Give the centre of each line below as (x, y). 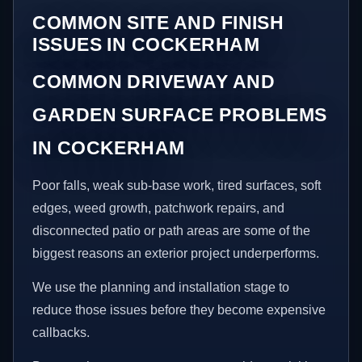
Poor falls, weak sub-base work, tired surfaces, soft (177, 186)
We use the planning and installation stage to (161, 288)
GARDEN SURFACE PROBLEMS (180, 115)
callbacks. (61, 333)
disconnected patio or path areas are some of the (172, 231)
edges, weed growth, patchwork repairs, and (159, 208)
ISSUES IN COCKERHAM (146, 45)
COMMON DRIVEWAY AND (154, 82)
